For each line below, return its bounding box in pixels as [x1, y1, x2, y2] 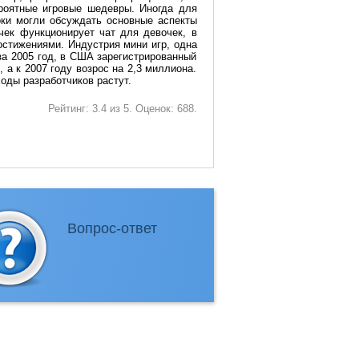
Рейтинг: [47, 103, 92, 115]
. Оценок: [128, 103, 177, 115]
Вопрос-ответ [67, 220, 157, 236]
